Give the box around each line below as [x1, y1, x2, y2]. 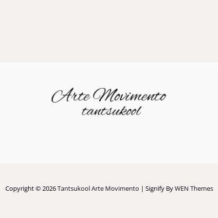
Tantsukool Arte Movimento [57, 183, 139, 193]
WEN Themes [174, 183, 213, 193]
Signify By [145, 183, 175, 193]
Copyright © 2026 [5, 183, 57, 193]
